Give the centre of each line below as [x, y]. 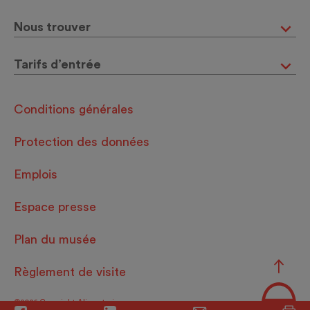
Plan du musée [55, 239]
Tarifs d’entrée [57, 64]
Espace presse [55, 207]
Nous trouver [52, 27]
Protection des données [82, 142]
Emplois [36, 174]
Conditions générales [74, 109]
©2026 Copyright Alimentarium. [70, 303]
